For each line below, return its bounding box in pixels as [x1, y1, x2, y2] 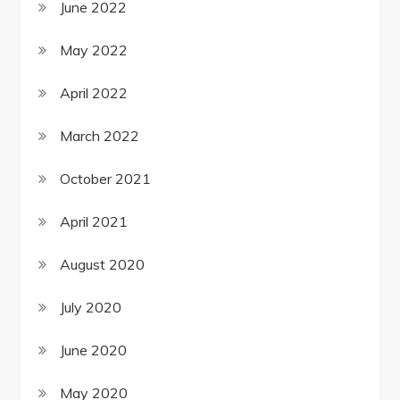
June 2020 [60, 341, 128, 360]
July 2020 [60, 298, 122, 317]
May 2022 [60, 41, 129, 60]
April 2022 [60, 84, 129, 103]
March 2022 [60, 127, 140, 146]
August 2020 [60, 255, 146, 274]
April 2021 [60, 212, 129, 231]
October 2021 [60, 170, 152, 188]
